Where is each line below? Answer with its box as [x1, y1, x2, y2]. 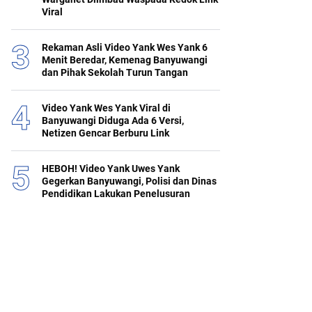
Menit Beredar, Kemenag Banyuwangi [42, 54, 208, 66]
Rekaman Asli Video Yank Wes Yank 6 [42, 42, 208, 54]
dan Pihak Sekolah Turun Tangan [42, 67, 188, 79]
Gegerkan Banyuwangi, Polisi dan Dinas [42, 175, 217, 187]
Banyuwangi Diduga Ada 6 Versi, [42, 115, 184, 127]
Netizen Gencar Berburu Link [42, 127, 169, 139]
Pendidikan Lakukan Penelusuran [42, 188, 190, 200]
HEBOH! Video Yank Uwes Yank [42, 163, 180, 175]
